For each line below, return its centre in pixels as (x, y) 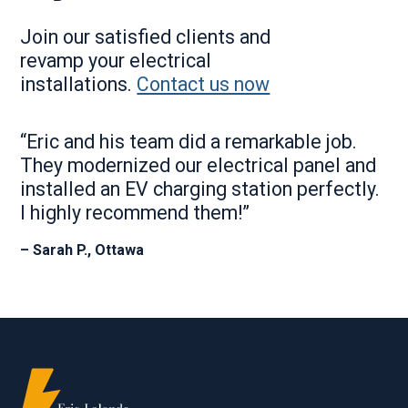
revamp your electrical (116, 60)
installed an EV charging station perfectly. (200, 189)
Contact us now (204, 84)
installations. (79, 84)
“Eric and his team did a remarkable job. (189, 141)
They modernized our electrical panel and (199, 165)
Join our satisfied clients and (146, 36)
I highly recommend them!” (135, 212)
